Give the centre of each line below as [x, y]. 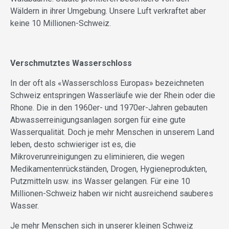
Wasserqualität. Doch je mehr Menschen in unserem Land [112, 132]
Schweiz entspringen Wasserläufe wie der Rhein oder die [113, 95]
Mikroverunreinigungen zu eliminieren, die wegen [97, 156]
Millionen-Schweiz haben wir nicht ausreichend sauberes [112, 193]
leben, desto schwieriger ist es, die [73, 144]
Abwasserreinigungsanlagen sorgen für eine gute [98, 120]
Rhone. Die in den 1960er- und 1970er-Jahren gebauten [109, 107]
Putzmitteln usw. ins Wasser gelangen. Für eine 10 [100, 181]
